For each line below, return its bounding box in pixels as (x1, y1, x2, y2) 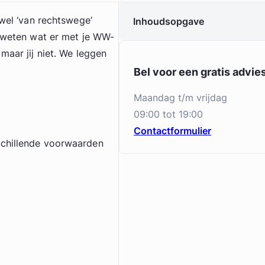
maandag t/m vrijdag (142, 92, 227, 104)
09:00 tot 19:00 (134, 108, 203, 120)
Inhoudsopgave (133, 15, 204, 27)
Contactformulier (134, 125, 211, 137)
